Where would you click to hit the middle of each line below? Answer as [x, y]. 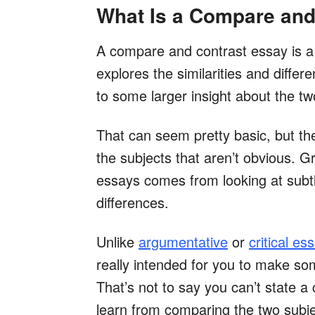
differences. [133, 202]
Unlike [117, 242]
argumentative [183, 242]
